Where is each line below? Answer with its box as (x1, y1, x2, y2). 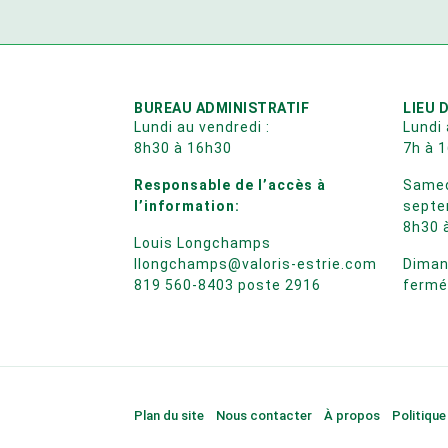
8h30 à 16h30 (134, 139, 233, 156)
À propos (324, 408, 381, 424)
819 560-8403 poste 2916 (134, 276, 322, 293)
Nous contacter (216, 408, 313, 424)
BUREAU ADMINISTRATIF (134, 99, 310, 116)
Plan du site (134, 408, 205, 424)
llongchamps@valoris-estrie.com (134, 255, 378, 272)
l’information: (134, 197, 241, 214)
